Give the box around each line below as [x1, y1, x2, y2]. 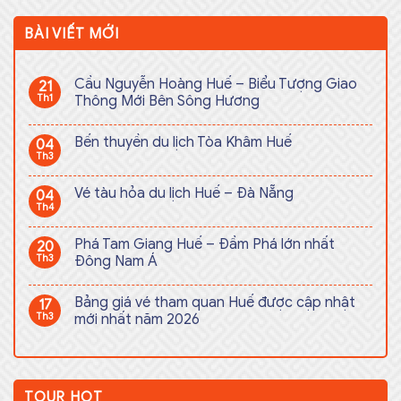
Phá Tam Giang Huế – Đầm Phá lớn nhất [74, 235, 335, 254]
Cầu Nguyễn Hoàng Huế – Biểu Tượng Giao [74, 75, 357, 94]
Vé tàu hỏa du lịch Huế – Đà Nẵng [74, 184, 294, 203]
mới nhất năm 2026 [74, 311, 200, 329]
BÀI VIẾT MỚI [24, 25, 119, 44]
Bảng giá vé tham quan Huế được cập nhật [74, 294, 355, 312]
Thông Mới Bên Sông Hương [74, 92, 260, 111]
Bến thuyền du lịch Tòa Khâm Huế [74, 133, 292, 152]
